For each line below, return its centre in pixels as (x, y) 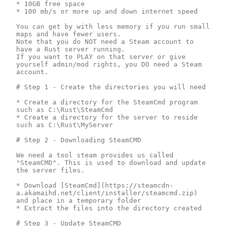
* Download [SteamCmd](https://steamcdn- (95, 185)
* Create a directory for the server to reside (107, 117)
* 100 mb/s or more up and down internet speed (107, 11)
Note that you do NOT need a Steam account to (105, 41)
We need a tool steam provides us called (95, 155)
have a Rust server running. (71, 49)
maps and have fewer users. (69, 34)
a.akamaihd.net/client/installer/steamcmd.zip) (107, 193)
